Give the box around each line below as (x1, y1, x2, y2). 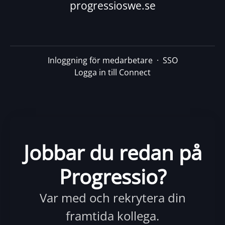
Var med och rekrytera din (39, 189, 186, 206)
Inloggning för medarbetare (47, 55, 153, 66)
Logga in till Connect (74, 67, 151, 78)
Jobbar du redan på (23, 139, 202, 167)
